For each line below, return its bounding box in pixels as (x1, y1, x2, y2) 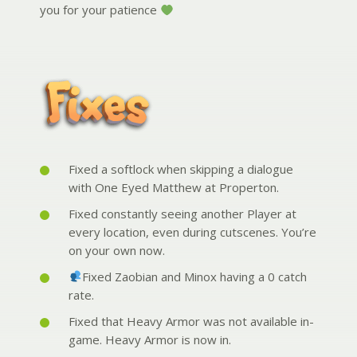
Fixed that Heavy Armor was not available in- (69, 312, 314, 329)
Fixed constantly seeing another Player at (69, 205, 296, 222)
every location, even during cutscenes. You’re (69, 223, 316, 240)
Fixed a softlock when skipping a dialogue (69, 160, 293, 177)
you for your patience (40, 2, 160, 18)
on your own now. (69, 241, 165, 258)
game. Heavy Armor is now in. (69, 331, 231, 347)
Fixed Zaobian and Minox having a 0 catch (82, 268, 308, 284)
